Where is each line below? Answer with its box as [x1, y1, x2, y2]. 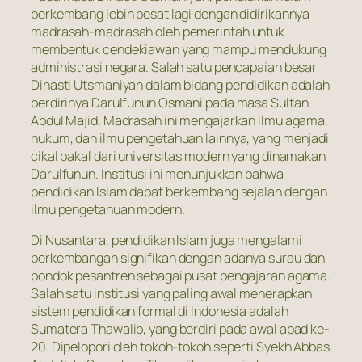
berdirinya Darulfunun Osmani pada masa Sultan [31, 93, 309, 112]
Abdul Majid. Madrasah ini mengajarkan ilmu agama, [31, 111, 329, 129]
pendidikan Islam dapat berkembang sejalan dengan [31, 182, 328, 200]
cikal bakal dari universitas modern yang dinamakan [31, 146, 326, 165]
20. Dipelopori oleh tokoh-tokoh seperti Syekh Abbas [31, 337, 330, 356]
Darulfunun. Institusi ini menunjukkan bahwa [31, 164, 284, 183]
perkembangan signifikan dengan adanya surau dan [31, 248, 326, 267]
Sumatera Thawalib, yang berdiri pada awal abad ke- [31, 319, 330, 338]
